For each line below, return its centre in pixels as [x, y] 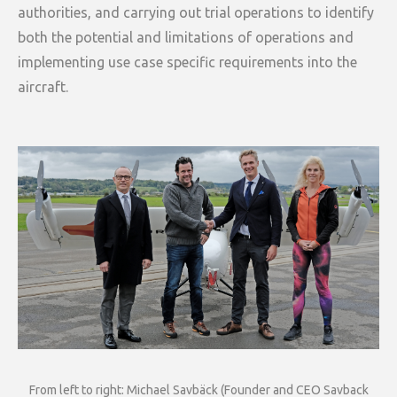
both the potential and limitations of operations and [186, 37]
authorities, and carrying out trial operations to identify [196, 12]
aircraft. [43, 86]
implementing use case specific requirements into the [187, 62]
